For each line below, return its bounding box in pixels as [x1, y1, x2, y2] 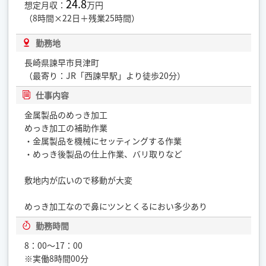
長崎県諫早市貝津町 [24, 56, 100, 68]
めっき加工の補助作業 [24, 121, 108, 134]
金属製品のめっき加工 [24, 108, 108, 121]
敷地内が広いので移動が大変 [24, 173, 133, 186]
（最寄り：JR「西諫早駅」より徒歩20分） [24, 69, 186, 81]
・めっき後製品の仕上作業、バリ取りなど [24, 147, 183, 160]
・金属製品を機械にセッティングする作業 [24, 134, 182, 147]
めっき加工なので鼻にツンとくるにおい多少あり [24, 199, 208, 212]
